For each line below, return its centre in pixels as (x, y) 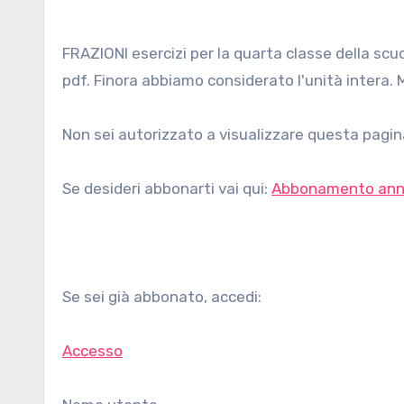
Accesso (92, 351)
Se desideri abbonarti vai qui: (167, 188)
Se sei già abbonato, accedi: (162, 297)
